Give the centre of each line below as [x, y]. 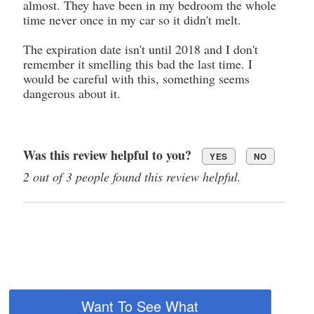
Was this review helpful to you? [107, 155]
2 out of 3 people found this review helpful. [132, 176]
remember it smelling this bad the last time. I [138, 63]
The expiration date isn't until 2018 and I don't [141, 49]
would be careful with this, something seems [136, 78]
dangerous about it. [72, 93]
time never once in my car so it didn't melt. [132, 19]
